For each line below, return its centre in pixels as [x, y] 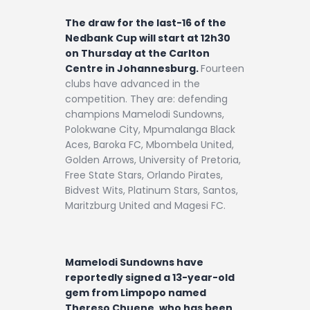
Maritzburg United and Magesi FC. [147, 206]
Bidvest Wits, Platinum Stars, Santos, [152, 191]
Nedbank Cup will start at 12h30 [148, 38]
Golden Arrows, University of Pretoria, [153, 160]
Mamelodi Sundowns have [134, 262]
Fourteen [222, 69]
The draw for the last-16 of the [146, 23]
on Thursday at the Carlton [137, 54]
